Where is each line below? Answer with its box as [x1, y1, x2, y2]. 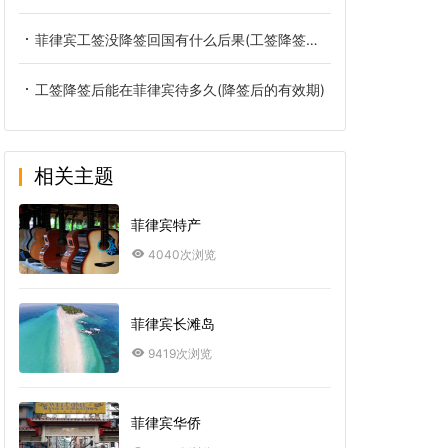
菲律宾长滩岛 [131, 315, 215, 333]
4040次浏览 [148, 247, 216, 263]
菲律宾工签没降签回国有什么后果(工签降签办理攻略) [35, 31, 306, 49]
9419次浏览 [148, 346, 212, 362]
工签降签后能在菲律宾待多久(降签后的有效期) [35, 81, 325, 99]
